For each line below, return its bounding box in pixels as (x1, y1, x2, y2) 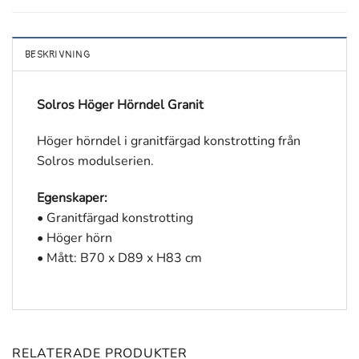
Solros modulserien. (37, 152, 154, 171)
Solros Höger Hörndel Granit (37, 95, 204, 114)
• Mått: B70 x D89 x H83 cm (37, 249, 202, 268)
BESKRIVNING (25, 47, 90, 61)
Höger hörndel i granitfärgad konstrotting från (37, 132, 301, 151)
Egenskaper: (37, 189, 107, 208)
